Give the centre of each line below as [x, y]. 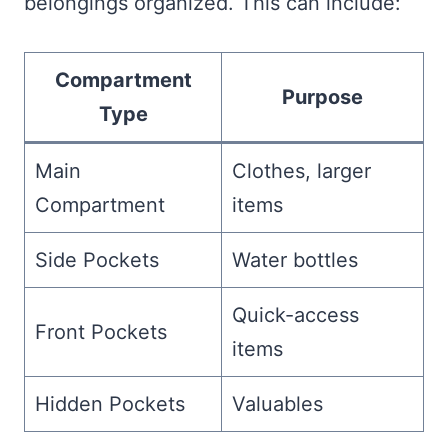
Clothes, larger [301, 171]
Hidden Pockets [110, 404]
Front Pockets [101, 332]
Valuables [277, 404]
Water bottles [295, 260]
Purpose [322, 97]
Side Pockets [97, 260]
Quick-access [295, 315]
